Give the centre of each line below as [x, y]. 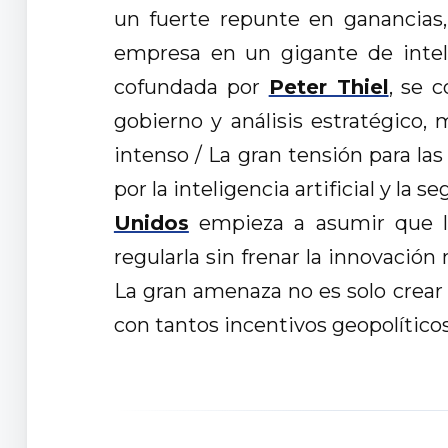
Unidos [151, 223]
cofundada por [191, 87]
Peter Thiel [328, 87]
